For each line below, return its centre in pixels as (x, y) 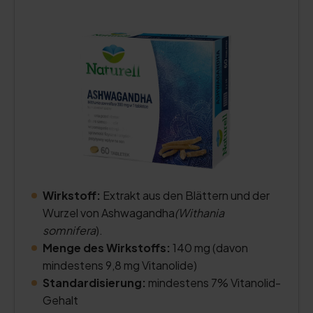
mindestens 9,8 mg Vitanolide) (120, 265)
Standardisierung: (95, 283)
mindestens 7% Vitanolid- (214, 283)
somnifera (69, 230)
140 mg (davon (210, 248)
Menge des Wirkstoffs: (108, 248)
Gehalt (60, 300)
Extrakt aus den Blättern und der (186, 195)
